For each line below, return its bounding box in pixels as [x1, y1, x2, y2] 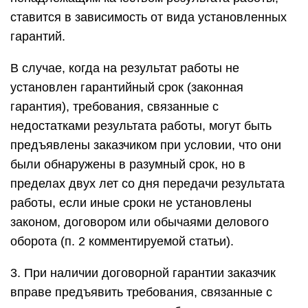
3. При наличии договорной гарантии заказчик [10, 266, 276, 280]
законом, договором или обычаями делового [10, 215, 269, 229]
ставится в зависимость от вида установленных [10, 10, 287, 24]
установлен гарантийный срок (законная [10, 80, 243, 94]
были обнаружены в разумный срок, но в [10, 157, 245, 171]
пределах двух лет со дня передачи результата [10, 177, 285, 190]
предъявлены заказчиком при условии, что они [10, 138, 281, 152]
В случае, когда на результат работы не [10, 61, 239, 75]
